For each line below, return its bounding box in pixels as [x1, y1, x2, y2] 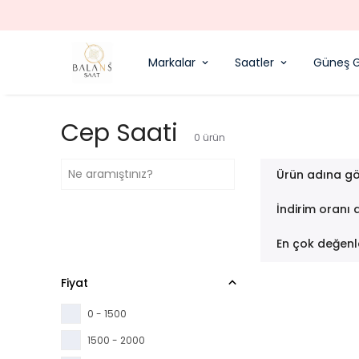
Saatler [235, 54, 274, 71]
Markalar [148, 54, 196, 71]
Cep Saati [61, 116, 178, 150]
